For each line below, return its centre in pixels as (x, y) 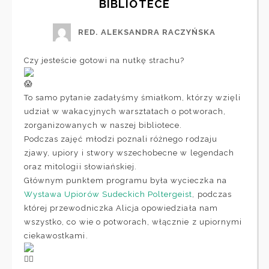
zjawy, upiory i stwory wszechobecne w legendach (129, 153)
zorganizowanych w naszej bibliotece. (103, 125)
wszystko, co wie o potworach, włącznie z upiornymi (133, 222)
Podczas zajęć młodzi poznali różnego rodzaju (121, 139)
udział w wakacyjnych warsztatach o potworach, (125, 111)
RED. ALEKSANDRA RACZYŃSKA (147, 32)
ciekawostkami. (56, 235)
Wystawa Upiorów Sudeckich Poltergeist (108, 194)
